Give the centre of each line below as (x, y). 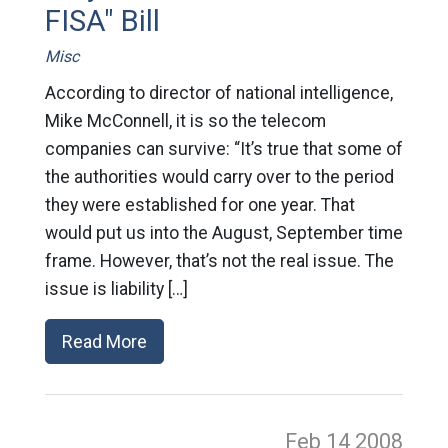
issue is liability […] (116, 289)
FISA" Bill (102, 21)
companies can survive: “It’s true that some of (223, 149)
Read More (104, 341)
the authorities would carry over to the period (219, 177)
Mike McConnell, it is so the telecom (185, 121)
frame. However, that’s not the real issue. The (219, 261)
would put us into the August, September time (223, 233)
